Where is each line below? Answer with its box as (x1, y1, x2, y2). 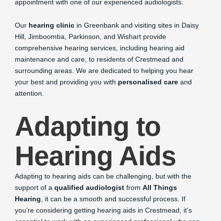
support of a (15, 183, 54, 191)
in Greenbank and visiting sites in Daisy (74, 21, 199, 29)
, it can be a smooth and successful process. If (41, 194, 185, 203)
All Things (143, 183, 177, 191)
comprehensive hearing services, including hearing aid (15, 44, 184, 52)
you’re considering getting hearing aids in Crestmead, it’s (15, 206, 192, 214)
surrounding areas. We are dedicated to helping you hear (15, 67, 193, 74)
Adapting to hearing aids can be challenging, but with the (15, 172, 191, 180)
